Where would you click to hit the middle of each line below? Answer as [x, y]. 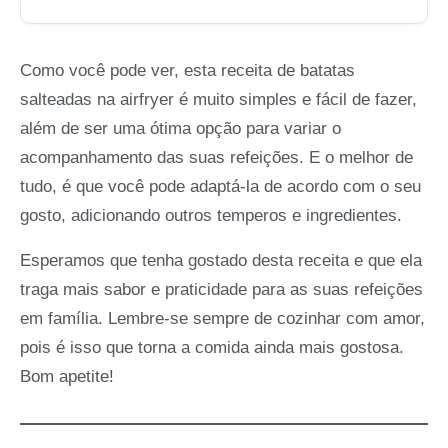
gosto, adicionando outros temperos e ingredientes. [211, 216]
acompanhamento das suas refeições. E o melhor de [216, 158]
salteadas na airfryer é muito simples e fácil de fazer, [218, 100]
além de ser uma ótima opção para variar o [180, 129]
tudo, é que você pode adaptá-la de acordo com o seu [220, 187]
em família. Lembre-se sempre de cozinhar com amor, [222, 319]
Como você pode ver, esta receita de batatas [187, 71]
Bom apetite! [67, 377]
